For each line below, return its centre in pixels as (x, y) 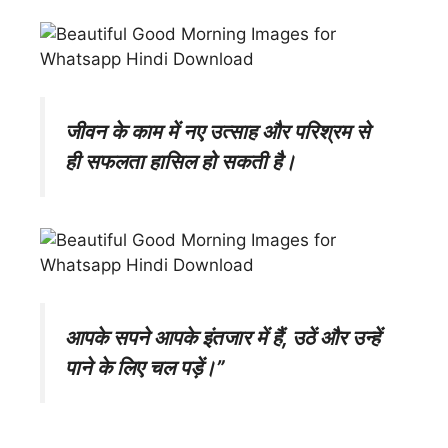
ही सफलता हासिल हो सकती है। (180, 162)
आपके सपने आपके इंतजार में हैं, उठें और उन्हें (222, 338)
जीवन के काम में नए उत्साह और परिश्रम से (217, 132)
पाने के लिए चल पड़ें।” (145, 368)
